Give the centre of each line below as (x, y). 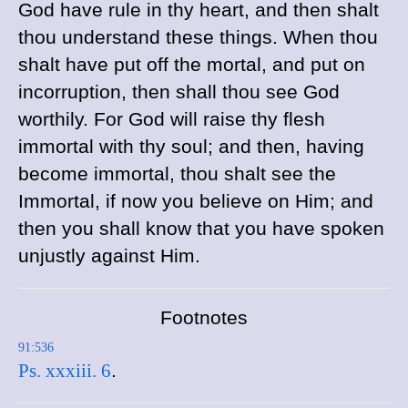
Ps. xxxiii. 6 (65, 371)
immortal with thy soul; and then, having (191, 147)
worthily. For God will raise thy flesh (172, 119)
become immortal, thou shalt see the (177, 174)
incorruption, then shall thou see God (179, 92)
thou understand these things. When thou (198, 37)
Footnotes (204, 317)
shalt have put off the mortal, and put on (192, 65)
